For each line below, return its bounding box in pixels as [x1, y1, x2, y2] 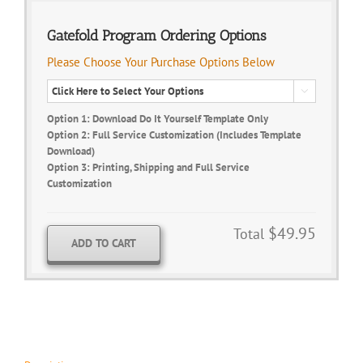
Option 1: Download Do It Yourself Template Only [47, 111, 268, 126]
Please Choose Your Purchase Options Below [47, 53, 275, 70]
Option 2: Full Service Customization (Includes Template [47, 127, 301, 142]
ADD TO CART [71, 235, 136, 250]
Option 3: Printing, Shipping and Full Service [47, 160, 250, 174]
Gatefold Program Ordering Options [47, 26, 267, 45]
